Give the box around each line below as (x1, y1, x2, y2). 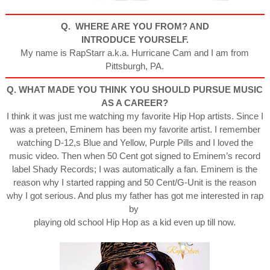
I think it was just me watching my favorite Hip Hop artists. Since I (6, 110, 263, 121)
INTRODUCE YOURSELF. (81, 34, 189, 45)
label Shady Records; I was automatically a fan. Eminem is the (12, 163, 258, 174)
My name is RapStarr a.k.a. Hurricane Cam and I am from (20, 47, 250, 58)
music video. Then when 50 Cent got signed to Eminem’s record (9, 150, 261, 161)
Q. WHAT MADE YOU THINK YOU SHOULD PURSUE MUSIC (7, 84, 263, 95)
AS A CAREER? (101, 97, 169, 108)
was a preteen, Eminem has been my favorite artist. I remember (9, 124, 260, 134)
